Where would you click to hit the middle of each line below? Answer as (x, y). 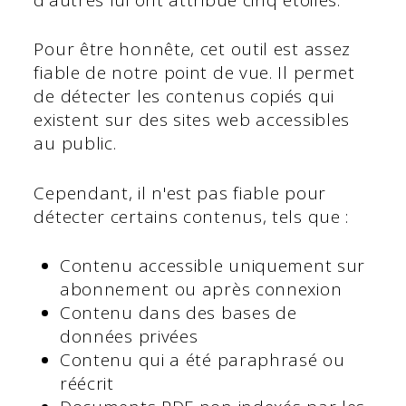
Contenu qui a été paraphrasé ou (202, 360)
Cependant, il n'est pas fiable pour (180, 193)
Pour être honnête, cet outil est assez (193, 49)
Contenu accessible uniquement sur (213, 266)
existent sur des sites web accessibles (192, 120)
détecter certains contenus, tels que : (194, 216)
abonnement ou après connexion (201, 290)
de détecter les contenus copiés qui (184, 97)
